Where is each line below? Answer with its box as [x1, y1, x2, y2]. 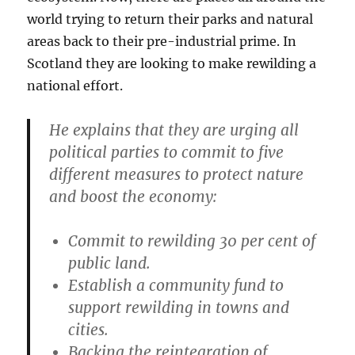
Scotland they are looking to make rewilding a [27, 55, 317, 71]
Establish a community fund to [68, 275, 284, 295]
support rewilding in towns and [68, 297, 290, 317]
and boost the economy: [49, 186, 218, 206]
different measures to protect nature [49, 164, 304, 184]
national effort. [27, 77, 124, 94]
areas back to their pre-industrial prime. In [27, 32, 297, 49]
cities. [68, 319, 109, 339]
